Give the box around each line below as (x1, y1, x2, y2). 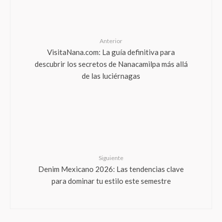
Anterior (100, 37, 122, 45)
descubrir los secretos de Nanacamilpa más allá (34, 59, 188, 68)
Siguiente (99, 154, 123, 162)
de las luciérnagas (82, 71, 140, 80)
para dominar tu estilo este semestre (51, 176, 171, 185)
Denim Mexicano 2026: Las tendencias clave (38, 164, 184, 173)
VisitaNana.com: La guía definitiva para (47, 47, 175, 56)
